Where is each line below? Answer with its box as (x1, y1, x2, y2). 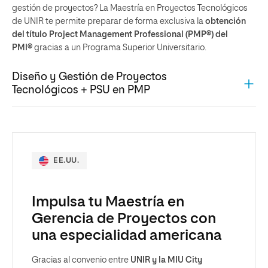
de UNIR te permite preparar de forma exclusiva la (12, 17, 205, 26)
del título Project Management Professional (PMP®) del (12, 31, 228, 39)
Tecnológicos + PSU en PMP (12, 84, 150, 96)
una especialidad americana (32, 229, 222, 243)
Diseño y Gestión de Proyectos (12, 71, 167, 83)
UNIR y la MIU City (130, 256, 202, 265)
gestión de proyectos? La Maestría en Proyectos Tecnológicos (12, 4, 248, 13)
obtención (205, 17, 246, 26)
